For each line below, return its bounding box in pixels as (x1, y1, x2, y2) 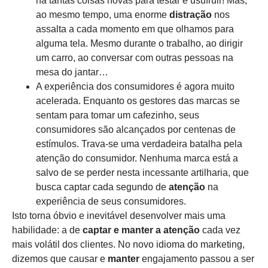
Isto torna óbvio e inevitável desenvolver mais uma (12, 211, 226, 221)
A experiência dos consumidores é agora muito (36, 81, 234, 92)
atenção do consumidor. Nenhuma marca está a (36, 153, 238, 164)
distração (169, 10, 212, 20)
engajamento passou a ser (139, 254, 254, 264)
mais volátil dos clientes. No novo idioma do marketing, (12, 239, 245, 250)
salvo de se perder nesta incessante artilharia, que (36, 167, 249, 178)
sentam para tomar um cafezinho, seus (36, 110, 199, 121)
